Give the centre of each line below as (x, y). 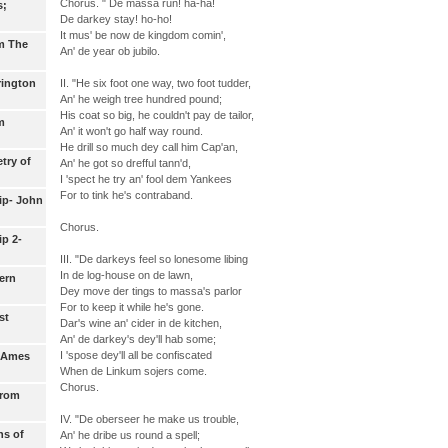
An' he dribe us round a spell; (129, 434)
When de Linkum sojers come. (133, 370)
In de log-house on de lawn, (126, 274)
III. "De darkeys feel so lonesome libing (153, 258)
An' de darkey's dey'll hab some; (137, 338)
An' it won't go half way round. (131, 130)
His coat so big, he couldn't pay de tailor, (156, 114)
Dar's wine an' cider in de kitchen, (140, 322)
